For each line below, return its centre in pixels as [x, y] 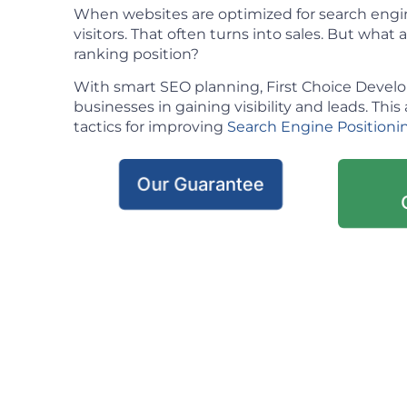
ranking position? [136, 54]
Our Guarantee [201, 185]
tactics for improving [150, 127]
